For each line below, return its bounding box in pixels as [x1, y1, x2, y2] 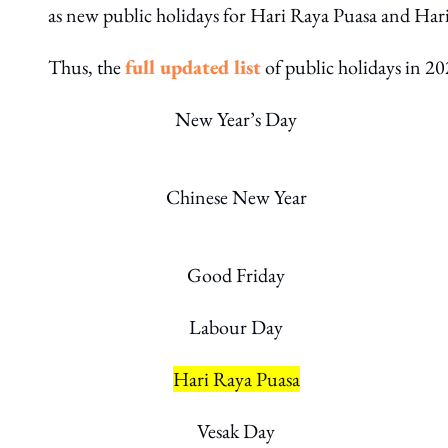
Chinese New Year [165, 184, 307, 210]
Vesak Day [197, 418, 275, 444]
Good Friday [187, 262, 285, 288]
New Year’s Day [175, 106, 297, 132]
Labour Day [189, 314, 283, 340]
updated [160, 54, 229, 80]
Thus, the [48, 54, 125, 80]
